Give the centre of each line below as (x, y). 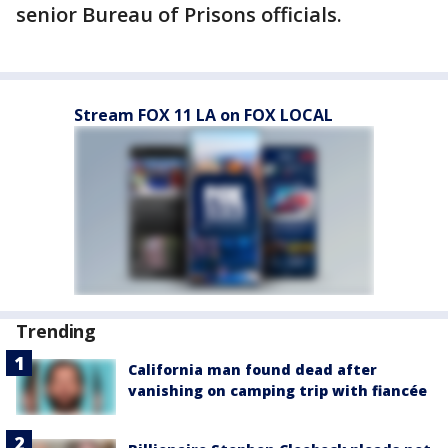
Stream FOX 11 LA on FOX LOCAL (203, 115)
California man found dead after (252, 370)
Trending (56, 331)
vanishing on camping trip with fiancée (277, 391)
